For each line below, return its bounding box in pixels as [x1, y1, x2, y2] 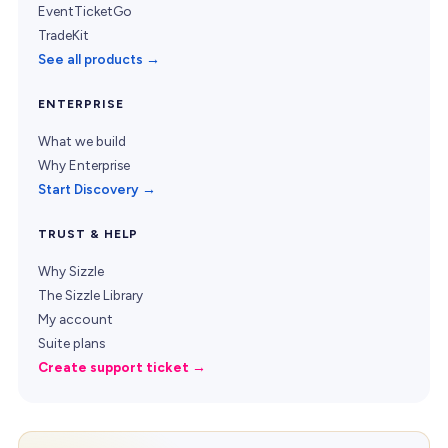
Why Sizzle [37, 263, 104, 279]
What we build [37, 133, 126, 149]
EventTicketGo [37, 3, 132, 19]
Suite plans [37, 335, 105, 351]
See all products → [37, 51, 160, 67]
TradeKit [37, 27, 89, 43]
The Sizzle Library [37, 287, 143, 303]
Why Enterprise [37, 157, 130, 173]
